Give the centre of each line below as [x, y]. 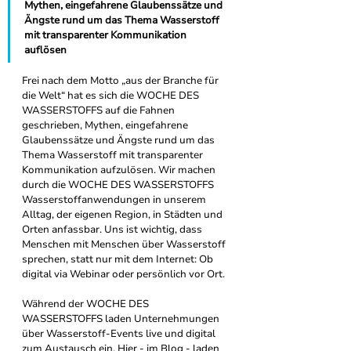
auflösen [47, 50]
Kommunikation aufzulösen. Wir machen [120, 170]
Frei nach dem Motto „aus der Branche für [121, 80]
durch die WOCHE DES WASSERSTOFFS [119, 185]
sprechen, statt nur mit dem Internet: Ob [119, 259]
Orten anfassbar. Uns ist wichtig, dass [113, 229]
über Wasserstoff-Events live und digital [120, 333]
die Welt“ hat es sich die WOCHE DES [112, 95]
